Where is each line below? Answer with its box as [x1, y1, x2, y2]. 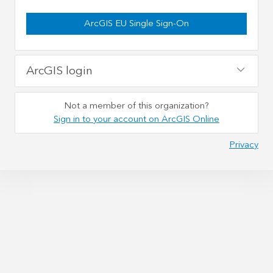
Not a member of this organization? [64, 97, 209, 114]
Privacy [229, 136, 258, 153]
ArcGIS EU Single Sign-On [84, 15, 189, 32]
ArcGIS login [26, 60, 93, 81]
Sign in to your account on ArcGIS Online [54, 110, 219, 127]
